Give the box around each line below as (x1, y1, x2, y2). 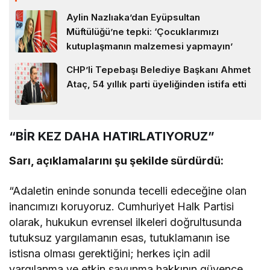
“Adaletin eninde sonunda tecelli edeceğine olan (9, 184, 247, 198)
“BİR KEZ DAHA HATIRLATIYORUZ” (9, 129, 215, 144)
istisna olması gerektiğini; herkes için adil (9, 247, 211, 260)
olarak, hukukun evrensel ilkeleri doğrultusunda (9, 216, 242, 229)
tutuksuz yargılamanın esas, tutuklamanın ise (9, 231, 230, 245)
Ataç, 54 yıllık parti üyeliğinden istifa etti (66, 78, 246, 90)
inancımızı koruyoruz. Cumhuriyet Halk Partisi (9, 200, 234, 213)
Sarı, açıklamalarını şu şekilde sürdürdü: (9, 154, 224, 168)
